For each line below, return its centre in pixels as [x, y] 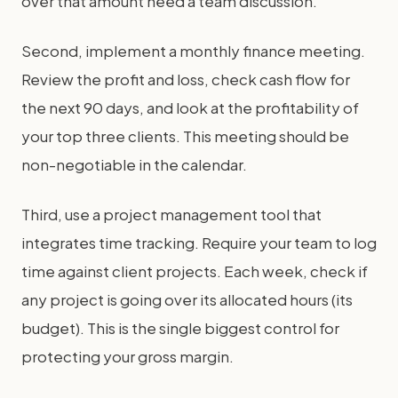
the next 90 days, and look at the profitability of [190, 107]
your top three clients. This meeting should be [185, 136]
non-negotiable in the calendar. [134, 164]
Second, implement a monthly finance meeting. [193, 51]
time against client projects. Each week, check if [195, 271]
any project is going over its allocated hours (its [187, 299]
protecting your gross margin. [127, 356]
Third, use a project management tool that [171, 214]
